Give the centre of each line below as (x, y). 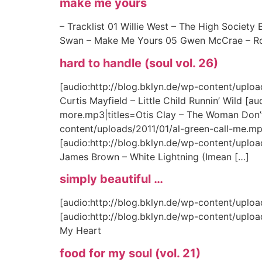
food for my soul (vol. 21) (130, 253)
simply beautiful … (111, 179)
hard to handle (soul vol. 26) (139, 63)
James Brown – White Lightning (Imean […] (154, 156)
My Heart (80, 231)
